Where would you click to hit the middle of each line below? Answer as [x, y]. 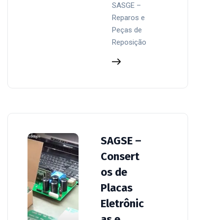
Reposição [129, 42]
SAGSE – [121, 140]
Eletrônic [123, 203]
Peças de [127, 30]
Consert [120, 156]
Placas [117, 188]
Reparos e [129, 17]
